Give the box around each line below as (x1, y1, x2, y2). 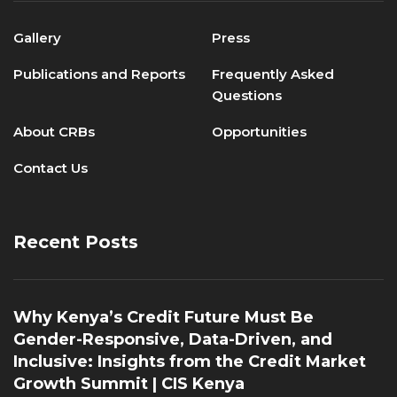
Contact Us (13, 159, 88, 176)
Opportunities (212, 122, 307, 140)
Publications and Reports (13, 65, 185, 82)
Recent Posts (13, 230, 138, 253)
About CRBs (13, 122, 95, 140)
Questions (212, 86, 282, 104)
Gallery (13, 28, 61, 46)
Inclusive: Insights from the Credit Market (13, 351, 366, 371)
